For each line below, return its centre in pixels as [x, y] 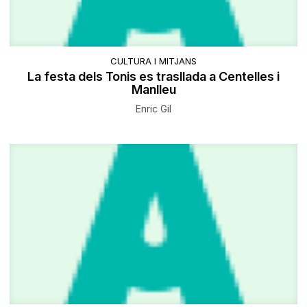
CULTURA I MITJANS [153, 61]
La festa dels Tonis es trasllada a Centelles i [153, 76]
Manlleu [153, 89]
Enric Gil [153, 108]
